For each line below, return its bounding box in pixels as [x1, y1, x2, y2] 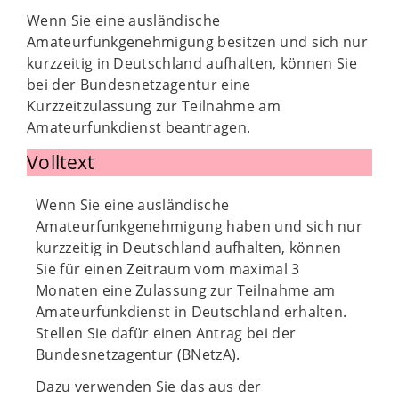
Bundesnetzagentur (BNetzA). [36, 345, 240, 364]
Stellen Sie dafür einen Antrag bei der [36, 323, 297, 343]
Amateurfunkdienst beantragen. [27, 118, 251, 137]
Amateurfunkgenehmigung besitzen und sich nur [27, 32, 369, 52]
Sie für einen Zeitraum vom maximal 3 [36, 259, 300, 279]
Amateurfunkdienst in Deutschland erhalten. [36, 302, 347, 322]
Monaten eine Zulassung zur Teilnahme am [36, 281, 336, 300]
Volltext [27, 150, 94, 175]
